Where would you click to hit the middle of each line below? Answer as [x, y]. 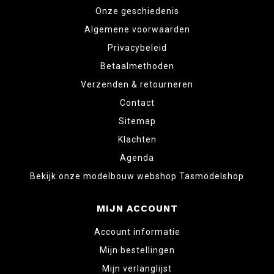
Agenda [137, 158]
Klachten [137, 140]
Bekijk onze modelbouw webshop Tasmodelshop [137, 176]
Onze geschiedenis [137, 11]
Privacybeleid [137, 48]
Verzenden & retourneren [137, 85]
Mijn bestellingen [137, 250]
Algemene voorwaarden [137, 30]
